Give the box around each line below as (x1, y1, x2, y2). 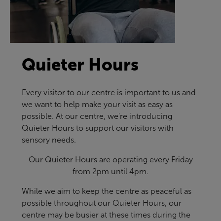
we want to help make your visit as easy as (22, 100, 173, 109)
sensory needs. (22, 136, 76, 145)
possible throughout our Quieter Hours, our (22, 199, 182, 208)
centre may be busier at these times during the (22, 211, 190, 220)
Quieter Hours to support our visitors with (22, 124, 174, 133)
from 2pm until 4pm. (73, 167, 148, 176)
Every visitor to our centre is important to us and (22, 88, 196, 97)
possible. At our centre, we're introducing (22, 112, 172, 121)
